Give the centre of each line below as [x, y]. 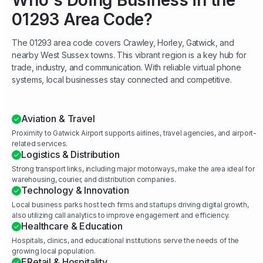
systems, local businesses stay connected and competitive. [122, 80]
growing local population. [54, 251]
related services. [40, 144]
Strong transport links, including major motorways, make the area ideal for [133, 169]
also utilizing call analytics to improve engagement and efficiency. [121, 215]
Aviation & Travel [58, 119]
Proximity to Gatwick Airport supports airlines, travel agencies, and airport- [134, 133]
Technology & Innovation [75, 190]
